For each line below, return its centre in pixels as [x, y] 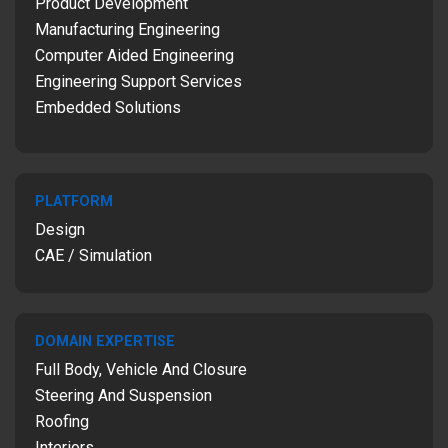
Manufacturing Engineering [127, 29]
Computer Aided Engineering [134, 55]
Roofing [62, 421]
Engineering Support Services [138, 81]
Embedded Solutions [108, 107]
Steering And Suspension [123, 395]
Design [60, 229]
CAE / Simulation [93, 255]
